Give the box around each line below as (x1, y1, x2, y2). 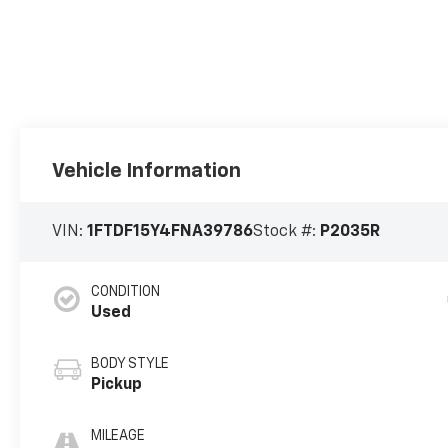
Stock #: (253, 224, 321, 241)
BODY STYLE (91, 357, 170, 372)
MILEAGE (91, 429, 146, 444)
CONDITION (91, 285, 161, 300)
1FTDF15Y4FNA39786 (87, 224, 254, 241)
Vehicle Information (52, 161, 242, 182)
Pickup (91, 377, 143, 394)
